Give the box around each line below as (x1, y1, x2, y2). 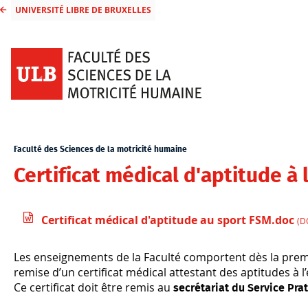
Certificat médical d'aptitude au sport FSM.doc (41, 212, 297, 228)
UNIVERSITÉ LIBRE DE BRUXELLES (14, 4, 151, 16)
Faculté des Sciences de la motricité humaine (14, 145, 187, 154)
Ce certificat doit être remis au (14, 280, 173, 296)
